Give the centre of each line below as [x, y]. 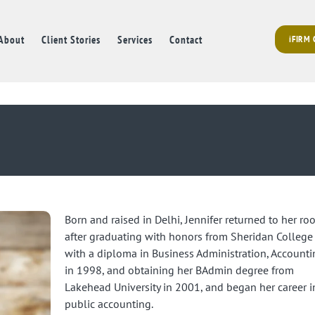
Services [135, 39]
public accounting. [109, 303]
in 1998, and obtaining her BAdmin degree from [179, 270]
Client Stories [71, 39]
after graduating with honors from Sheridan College [188, 236]
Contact [186, 39]
